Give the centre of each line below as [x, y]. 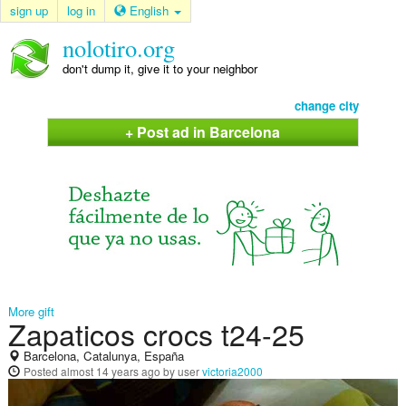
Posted [42, 372]
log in [81, 10]
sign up [29, 10]
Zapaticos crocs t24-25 [156, 334]
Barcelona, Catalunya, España [101, 356]
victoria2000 [232, 372]
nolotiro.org [118, 48]
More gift [31, 312]
